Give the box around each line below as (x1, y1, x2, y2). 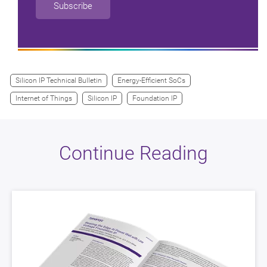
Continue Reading (59, 142, 208, 165)
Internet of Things (15, 94, 72, 103)
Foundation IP (132, 94, 177, 103)
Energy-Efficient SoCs (117, 76, 185, 85)
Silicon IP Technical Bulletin (15, 76, 102, 85)
